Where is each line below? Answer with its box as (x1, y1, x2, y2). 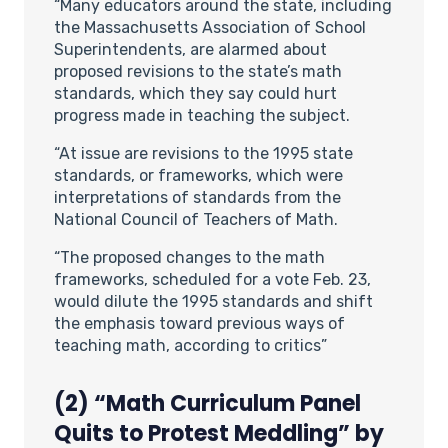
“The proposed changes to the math (54, 247, 325, 267)
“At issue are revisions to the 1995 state (54, 143, 353, 163)
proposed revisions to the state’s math (54, 61, 342, 81)
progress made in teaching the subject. (54, 105, 350, 125)
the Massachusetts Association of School (54, 17, 366, 37)
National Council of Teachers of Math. (54, 209, 338, 229)
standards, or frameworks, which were (54, 165, 343, 185)
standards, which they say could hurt (54, 83, 337, 103)
